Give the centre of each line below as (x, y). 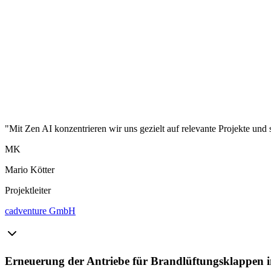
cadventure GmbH (40, 211)
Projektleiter (28, 190)
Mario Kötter (30, 169)
